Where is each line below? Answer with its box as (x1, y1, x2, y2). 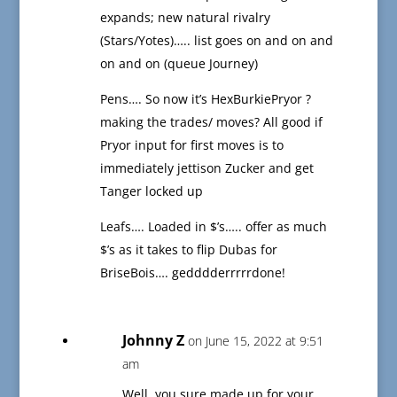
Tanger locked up (99, 183, 203, 200)
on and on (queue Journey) (99, 55, 258, 73)
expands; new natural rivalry (99, 9, 270, 27)
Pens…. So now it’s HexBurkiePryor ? (99, 90, 311, 108)
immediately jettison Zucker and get (99, 160, 314, 177)
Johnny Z (121, 331, 184, 351)
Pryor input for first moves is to (99, 136, 284, 154)
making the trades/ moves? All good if (99, 113, 323, 131)
